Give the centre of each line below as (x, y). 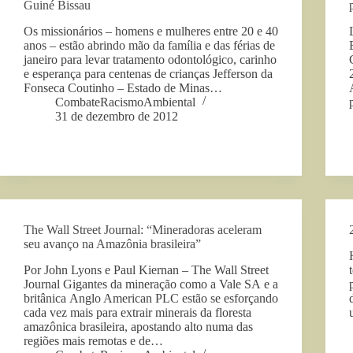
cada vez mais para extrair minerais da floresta (137, 312)
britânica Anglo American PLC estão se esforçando (151, 298)
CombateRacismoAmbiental (125, 102)
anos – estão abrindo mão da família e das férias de (149, 45)
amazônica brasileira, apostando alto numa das (138, 326)
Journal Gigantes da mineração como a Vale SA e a (151, 284)
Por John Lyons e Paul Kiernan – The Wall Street (146, 269)
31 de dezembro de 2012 (117, 116)
